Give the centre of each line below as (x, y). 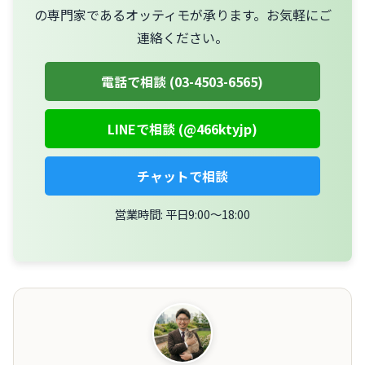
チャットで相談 (182, 176)
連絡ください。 (182, 37)
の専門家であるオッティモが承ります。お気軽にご (182, 14)
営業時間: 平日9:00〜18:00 (182, 213)
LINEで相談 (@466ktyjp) (182, 128)
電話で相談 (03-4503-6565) (182, 81)
